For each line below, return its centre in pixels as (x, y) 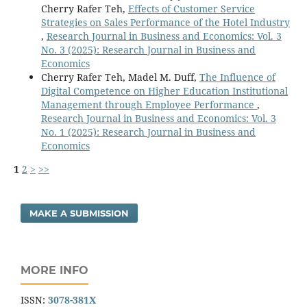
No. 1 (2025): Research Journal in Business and (148, 132)
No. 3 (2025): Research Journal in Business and (148, 49)
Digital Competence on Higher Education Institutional (164, 90)
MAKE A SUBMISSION (79, 213)
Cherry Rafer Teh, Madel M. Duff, (120, 77)
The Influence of (237, 77)
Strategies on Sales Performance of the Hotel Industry (165, 22)
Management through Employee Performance (149, 104)
